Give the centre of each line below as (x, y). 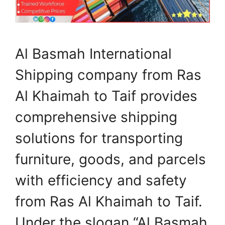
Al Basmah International (93, 53)
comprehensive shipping (96, 117)
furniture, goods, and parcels (110, 159)
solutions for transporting (99, 138)
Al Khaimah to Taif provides (106, 96)
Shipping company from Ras (108, 75)
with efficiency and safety (101, 180)
